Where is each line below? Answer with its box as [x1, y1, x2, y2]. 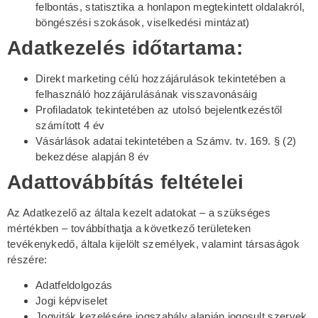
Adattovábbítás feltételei [7, 170, 244, 193]
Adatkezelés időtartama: [7, 36, 243, 59]
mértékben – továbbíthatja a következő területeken [7, 221, 251, 234]
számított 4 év [35, 119, 105, 131]
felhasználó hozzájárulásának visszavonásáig [35, 87, 257, 100]
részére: [7, 253, 48, 265]
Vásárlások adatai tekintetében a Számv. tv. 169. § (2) [35, 134, 297, 147]
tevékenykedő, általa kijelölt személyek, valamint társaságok [7, 237, 300, 250]
